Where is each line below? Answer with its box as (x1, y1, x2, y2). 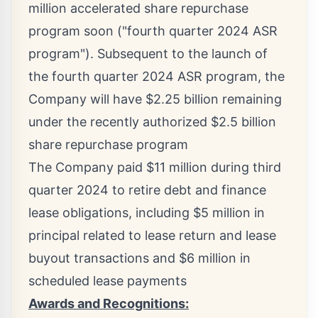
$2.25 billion (146, 92, 219, 107)
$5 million (193, 205, 251, 221)
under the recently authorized (28, 114, 211, 130)
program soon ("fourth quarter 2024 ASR (28, 23, 278, 39)
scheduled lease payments (28, 273, 187, 289)
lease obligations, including (28, 205, 193, 221)
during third (207, 160, 281, 175)
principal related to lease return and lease (28, 228, 276, 243)
